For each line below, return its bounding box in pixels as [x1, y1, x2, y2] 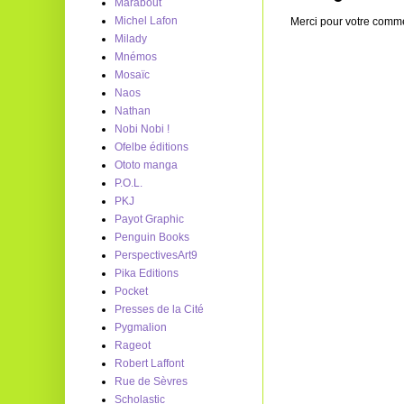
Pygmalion [115, 321, 167, 334]
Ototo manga [115, 159, 178, 171]
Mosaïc [115, 69, 150, 81]
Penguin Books [115, 231, 189, 243]
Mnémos [115, 50, 157, 63]
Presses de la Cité [115, 303, 204, 316]
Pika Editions [115, 267, 179, 280]
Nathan [115, 105, 151, 117]
